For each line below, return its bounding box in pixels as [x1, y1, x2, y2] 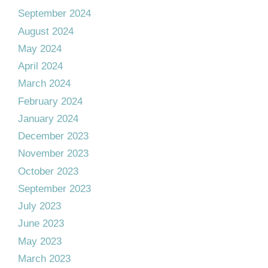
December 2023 [18, 130, 89, 142]
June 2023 [18, 218, 64, 230]
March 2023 [18, 252, 71, 264]
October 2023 [18, 165, 78, 177]
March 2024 [18, 78, 71, 90]
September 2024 [18, 8, 91, 20]
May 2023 [18, 235, 62, 247]
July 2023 [18, 200, 61, 212]
